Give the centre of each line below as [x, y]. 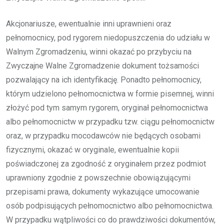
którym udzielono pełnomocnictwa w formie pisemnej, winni [110, 93]
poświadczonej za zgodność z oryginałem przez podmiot [106, 163]
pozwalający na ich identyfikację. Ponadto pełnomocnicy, [104, 79]
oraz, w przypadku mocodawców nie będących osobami [103, 135]
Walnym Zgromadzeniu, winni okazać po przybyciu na [99, 51]
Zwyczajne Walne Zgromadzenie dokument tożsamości [102, 65]
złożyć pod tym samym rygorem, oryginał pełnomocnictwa [107, 107]
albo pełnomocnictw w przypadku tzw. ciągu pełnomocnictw [110, 121]
